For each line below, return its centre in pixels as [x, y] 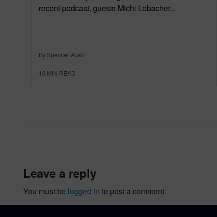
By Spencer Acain [62, 54]
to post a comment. [133, 191]
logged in [84, 191]
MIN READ [61, 73]
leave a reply [63, 173]
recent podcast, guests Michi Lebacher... [107, 8]
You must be [46, 191]
